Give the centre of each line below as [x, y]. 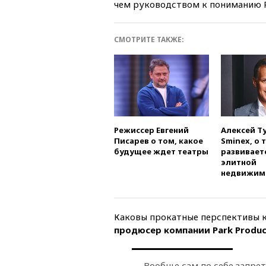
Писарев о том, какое [159, 140]
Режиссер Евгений [151, 130]
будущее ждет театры [161, 151]
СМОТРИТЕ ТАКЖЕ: [149, 39]
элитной [239, 162]
